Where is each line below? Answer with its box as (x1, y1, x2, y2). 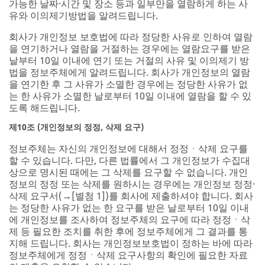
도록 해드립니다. (9, 101, 80, 114)
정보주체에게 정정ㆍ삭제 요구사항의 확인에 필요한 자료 (9, 248, 248, 261)
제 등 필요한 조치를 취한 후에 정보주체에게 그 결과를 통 (9, 224, 248, 238)
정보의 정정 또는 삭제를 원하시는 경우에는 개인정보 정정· (9, 177, 255, 190)
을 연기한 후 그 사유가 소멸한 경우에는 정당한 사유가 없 (9, 77, 248, 91)
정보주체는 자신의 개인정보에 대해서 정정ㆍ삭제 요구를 (9, 141, 248, 155)
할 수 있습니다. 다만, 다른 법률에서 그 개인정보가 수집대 (9, 153, 250, 167)
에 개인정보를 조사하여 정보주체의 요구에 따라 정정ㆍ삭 (9, 212, 250, 226)
